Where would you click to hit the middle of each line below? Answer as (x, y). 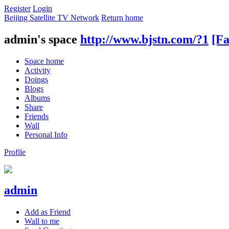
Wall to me (42, 221)
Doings (36, 79)
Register (17, 8)
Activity (38, 70)
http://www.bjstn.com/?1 (144, 39)
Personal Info (46, 134)
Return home (122, 18)
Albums (37, 98)
